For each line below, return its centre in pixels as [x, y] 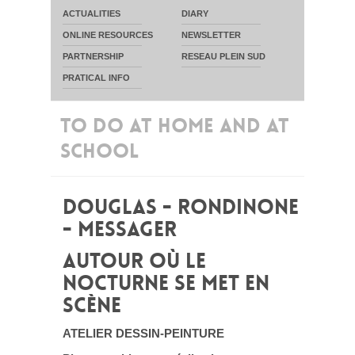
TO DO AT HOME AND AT [175, 126]
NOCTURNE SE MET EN [166, 283]
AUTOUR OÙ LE [134, 261]
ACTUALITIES [92, 13]
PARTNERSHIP [93, 56]
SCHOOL [99, 151]
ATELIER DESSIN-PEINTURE [143, 333]
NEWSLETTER [211, 35]
